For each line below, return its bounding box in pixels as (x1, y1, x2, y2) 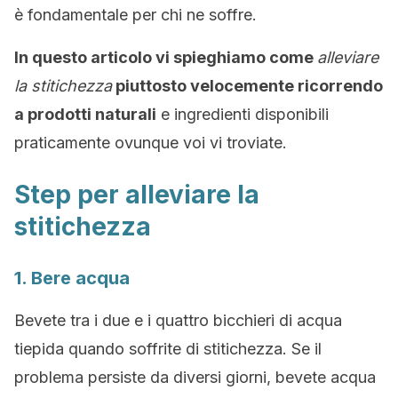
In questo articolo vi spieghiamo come (14, 48, 317, 67)
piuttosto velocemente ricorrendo (112, 76, 383, 95)
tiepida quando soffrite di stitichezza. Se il (14, 339, 322, 358)
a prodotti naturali (14, 105, 156, 123)
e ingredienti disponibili (156, 105, 329, 123)
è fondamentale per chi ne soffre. (14, 5, 257, 24)
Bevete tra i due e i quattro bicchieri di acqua (14, 311, 342, 330)
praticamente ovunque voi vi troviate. (14, 133, 287, 152)
